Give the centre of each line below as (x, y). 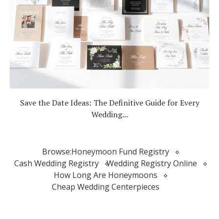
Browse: (57, 151)
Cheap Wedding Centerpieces (106, 186)
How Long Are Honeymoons (106, 175)
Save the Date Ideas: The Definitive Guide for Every (109, 102)
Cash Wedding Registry (56, 163)
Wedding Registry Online (152, 163)
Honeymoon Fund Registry (120, 151)
